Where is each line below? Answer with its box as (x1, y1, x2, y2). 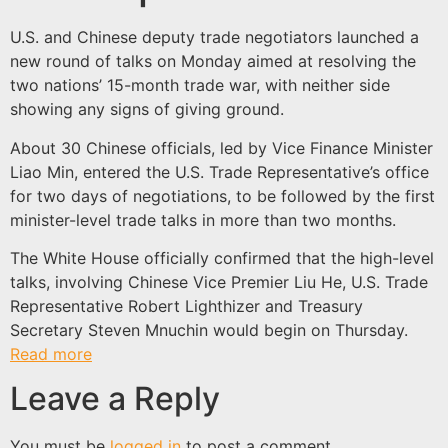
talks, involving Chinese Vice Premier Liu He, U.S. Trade (10, 272, 428, 292)
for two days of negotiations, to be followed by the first (10, 185, 435, 206)
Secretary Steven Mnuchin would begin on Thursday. (10, 320, 413, 340)
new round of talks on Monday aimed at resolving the (10, 51, 416, 72)
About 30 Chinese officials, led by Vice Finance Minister (10, 137, 433, 158)
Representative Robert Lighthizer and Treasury (10, 296, 363, 316)
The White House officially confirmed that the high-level (10, 248, 434, 268)
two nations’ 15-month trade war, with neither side (10, 75, 390, 96)
